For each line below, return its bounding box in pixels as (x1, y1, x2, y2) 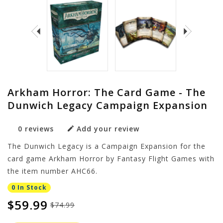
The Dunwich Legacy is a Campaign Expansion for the (7, 141, 206, 151)
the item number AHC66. (7, 166, 98, 176)
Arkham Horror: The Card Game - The (7, 85, 206, 99)
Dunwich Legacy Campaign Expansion (7, 98, 208, 112)
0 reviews (18, 123, 54, 133)
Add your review (77, 123, 139, 133)
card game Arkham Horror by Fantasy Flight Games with (7, 153, 215, 163)
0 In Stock (11, 183, 47, 192)
